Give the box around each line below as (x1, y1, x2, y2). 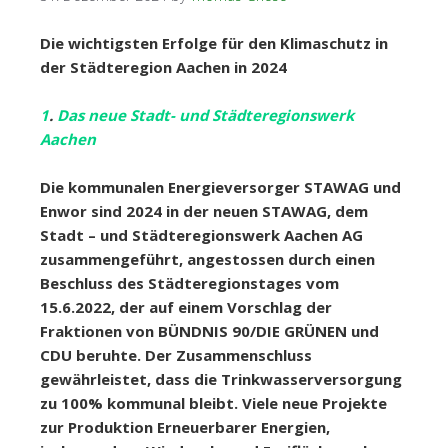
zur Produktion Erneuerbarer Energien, (40, 417, 330, 438)
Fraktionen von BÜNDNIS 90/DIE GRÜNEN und (40, 321, 379, 342)
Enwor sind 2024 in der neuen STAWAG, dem (40, 201, 368, 222)
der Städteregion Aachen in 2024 (40, 57, 287, 78)
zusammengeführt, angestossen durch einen (40, 249, 375, 270)
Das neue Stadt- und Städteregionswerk (57, 105, 354, 126)
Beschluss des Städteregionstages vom (40, 273, 339, 294)
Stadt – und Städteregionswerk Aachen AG (40, 225, 363, 246)
